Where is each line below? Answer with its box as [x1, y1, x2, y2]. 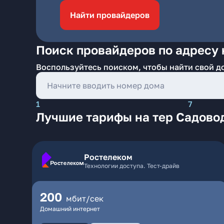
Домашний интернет [40, 205, 100, 212]
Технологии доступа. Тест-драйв [84, 162, 179, 169]
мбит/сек [66, 193, 103, 203]
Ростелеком [84, 152, 132, 162]
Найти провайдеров [70, 10, 149, 20]
